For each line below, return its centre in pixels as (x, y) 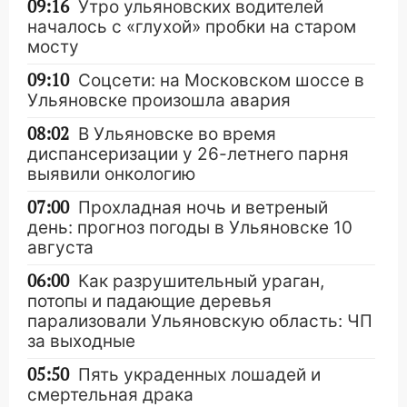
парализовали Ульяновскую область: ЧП (200, 322)
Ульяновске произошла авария (159, 101)
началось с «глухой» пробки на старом (192, 27)
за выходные (81, 342)
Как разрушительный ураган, (201, 282)
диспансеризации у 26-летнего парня (188, 154)
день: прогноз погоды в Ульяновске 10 (190, 228)
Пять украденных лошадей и (199, 375)
